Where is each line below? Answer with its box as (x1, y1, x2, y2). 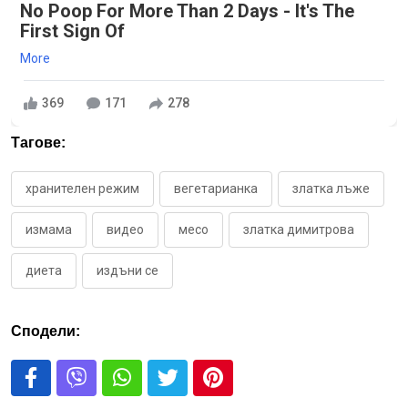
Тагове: (11, 134, 66, 150)
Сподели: (11, 322, 80, 339)
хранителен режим (25, 180, 139, 196)
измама (25, 221, 72, 237)
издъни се (97, 262, 158, 278)
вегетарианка (174, 180, 258, 196)
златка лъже (292, 180, 370, 196)
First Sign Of (20, 19, 125, 42)
